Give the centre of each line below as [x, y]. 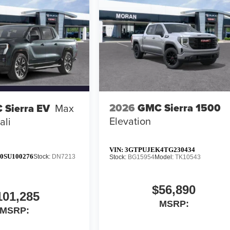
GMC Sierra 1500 [179, 108]
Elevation [130, 121]
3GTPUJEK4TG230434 [160, 149]
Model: [165, 157]
